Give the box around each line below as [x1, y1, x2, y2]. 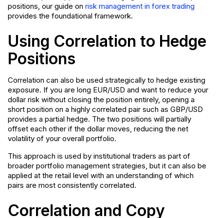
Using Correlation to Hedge [8, 32, 206, 51]
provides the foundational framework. [8, 11, 133, 20]
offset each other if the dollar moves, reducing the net [8, 124, 188, 133]
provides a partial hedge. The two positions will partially [8, 114, 191, 124]
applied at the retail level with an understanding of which [8, 171, 194, 180]
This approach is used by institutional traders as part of [8, 151, 190, 161]
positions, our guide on [8, 1, 85, 11]
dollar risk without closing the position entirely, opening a [8, 95, 195, 104]
